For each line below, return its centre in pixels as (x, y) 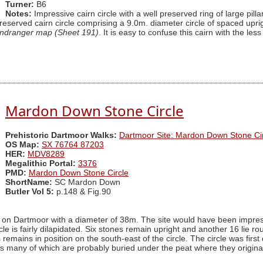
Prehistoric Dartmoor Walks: (61, 136)
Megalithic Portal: (41, 164)
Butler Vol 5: (31, 192)
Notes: (18, 14)
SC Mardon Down (86, 183)
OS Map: (22, 145)
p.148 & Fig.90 (84, 192)
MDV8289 (46, 154)
